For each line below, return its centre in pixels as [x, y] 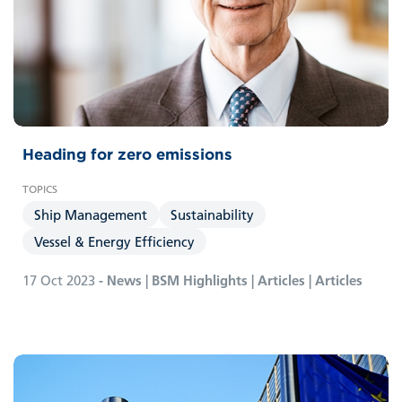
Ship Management [91, 214]
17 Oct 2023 [59, 280]
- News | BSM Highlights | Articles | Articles [229, 280]
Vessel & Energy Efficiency [114, 241]
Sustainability [212, 214]
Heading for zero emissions [127, 154]
